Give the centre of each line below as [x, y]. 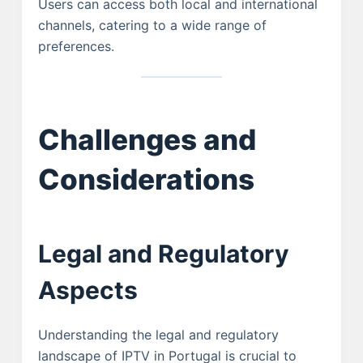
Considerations [146, 179]
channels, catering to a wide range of [152, 25]
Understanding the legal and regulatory [158, 335]
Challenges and [147, 140]
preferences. [76, 46]
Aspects [88, 290]
